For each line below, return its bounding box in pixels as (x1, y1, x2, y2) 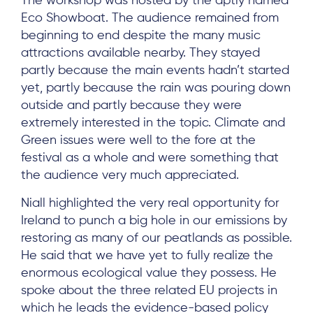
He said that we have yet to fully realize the (21, 249, 273, 263)
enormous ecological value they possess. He (21, 267, 277, 280)
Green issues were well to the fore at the (21, 134, 256, 147)
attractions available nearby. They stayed (21, 47, 260, 60)
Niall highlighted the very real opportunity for (21, 197, 279, 210)
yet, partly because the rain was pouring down (21, 82, 291, 95)
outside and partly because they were (21, 99, 242, 112)
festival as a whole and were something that (21, 152, 279, 165)
